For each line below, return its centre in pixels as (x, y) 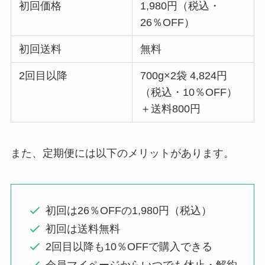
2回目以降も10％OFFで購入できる (129, 247)
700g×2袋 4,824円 (184, 76)
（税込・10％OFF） (189, 93)
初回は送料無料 (83, 229)
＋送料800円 (171, 109)
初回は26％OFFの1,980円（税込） (129, 211)
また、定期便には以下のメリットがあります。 (122, 153)
